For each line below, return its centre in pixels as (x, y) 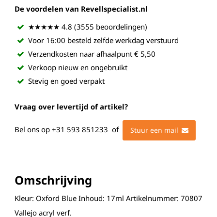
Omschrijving (53, 180)
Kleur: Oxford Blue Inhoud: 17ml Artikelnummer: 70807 (108, 198)
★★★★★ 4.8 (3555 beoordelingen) (88, 27)
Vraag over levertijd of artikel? (71, 107)
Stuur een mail (154, 130)
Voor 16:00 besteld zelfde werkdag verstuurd (103, 40)
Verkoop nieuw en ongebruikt (78, 67)
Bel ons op (33, 130)
